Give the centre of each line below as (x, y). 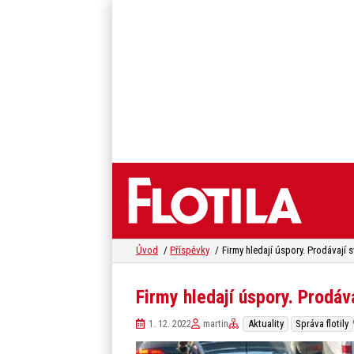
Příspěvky (190, 250)
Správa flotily (322, 324)
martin (216, 324)
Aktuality (265, 324)
